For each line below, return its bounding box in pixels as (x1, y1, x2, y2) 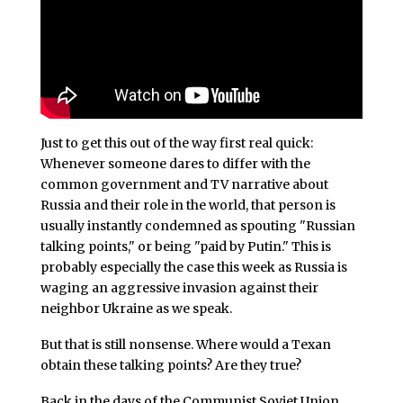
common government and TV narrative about (40, 176, 328, 193)
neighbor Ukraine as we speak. (40, 300, 232, 318)
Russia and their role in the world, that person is (40, 197, 336, 214)
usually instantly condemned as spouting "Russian (40, 218, 355, 235)
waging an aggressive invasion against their (40, 280, 318, 297)
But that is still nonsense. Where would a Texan (40, 336, 331, 353)
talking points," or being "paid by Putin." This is (40, 238, 331, 255)
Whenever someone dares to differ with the (40, 156, 310, 173)
